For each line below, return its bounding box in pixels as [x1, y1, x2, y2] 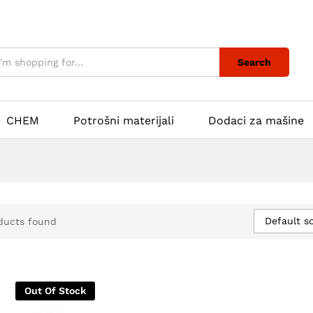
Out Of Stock [24, 285, 86, 296]
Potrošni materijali [73, 114, 174, 127]
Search [238, 57, 271, 68]
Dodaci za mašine [208, 114, 304, 127]
